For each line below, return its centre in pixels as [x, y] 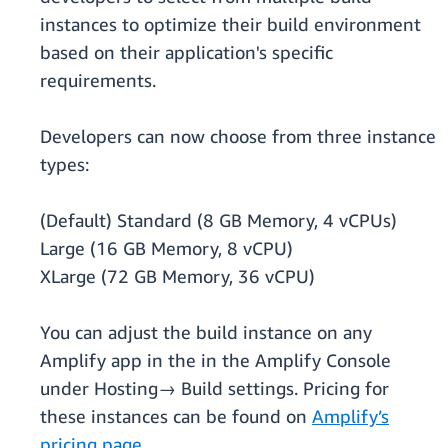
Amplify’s [350, 416]
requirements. [98, 80]
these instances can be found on [176, 416]
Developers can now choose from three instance [238, 136]
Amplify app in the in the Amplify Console [215, 360]
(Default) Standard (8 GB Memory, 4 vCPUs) [218, 220]
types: [64, 164]
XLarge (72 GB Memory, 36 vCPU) [177, 276]
